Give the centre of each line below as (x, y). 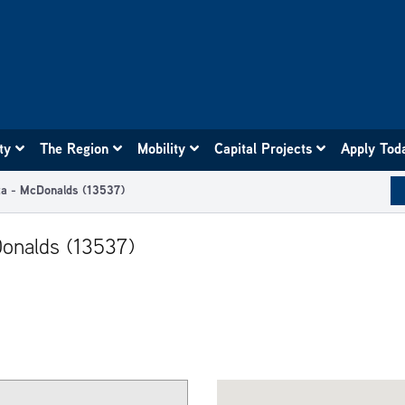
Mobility (162, 148)
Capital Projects (264, 148)
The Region (75, 148)
